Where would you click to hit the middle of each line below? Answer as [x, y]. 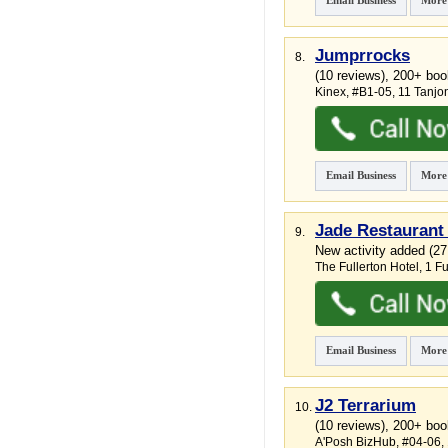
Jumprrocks [362, 55]
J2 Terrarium [365, 405]
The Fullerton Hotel [367, 267]
